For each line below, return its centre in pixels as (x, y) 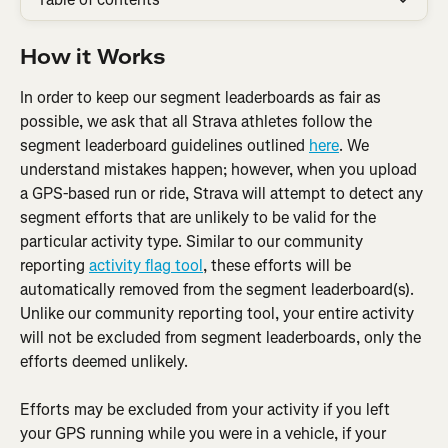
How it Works (93, 57)
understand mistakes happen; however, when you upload (220, 169)
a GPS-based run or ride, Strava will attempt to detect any (223, 193)
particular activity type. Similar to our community (193, 241)
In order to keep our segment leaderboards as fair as (202, 97)
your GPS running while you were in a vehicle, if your (205, 434)
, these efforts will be (279, 265)
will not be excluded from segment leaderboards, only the (222, 337)
